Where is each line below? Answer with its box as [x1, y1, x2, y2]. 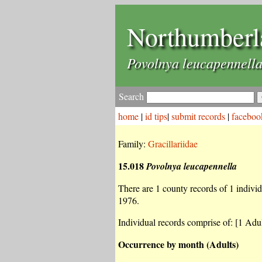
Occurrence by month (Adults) [118, 237, 239, 251]
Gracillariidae [148, 137, 198, 150]
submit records [171, 110, 225, 122]
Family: [118, 137, 148, 150]
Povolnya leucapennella [146, 160, 237, 173]
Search [119, 90, 146, 102]
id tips [145, 110, 167, 122]
